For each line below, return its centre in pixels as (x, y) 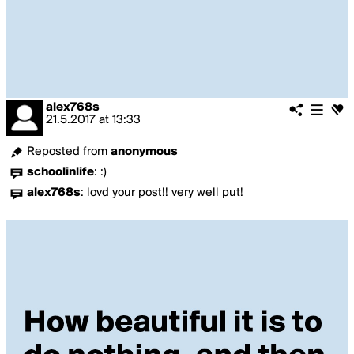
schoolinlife (60, 172)
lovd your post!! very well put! (165, 193)
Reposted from (69, 152)
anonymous (144, 152)
